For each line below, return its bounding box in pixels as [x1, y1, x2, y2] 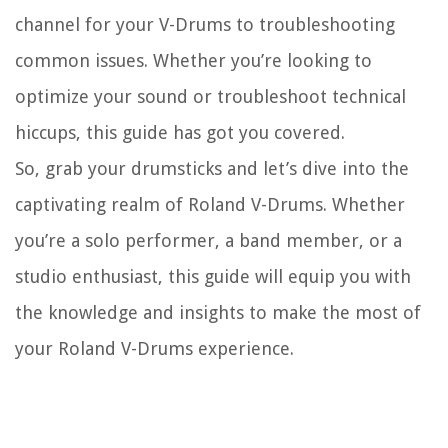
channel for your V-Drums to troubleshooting [15, 14, 395, 36]
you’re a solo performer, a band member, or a [15, 230, 402, 252]
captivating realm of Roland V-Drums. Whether [15, 194, 405, 216]
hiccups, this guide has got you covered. [15, 122, 345, 144]
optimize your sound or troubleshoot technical [15, 86, 406, 108]
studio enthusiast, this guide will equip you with [15, 266, 411, 288]
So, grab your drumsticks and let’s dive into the [15, 158, 409, 180]
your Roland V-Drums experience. [15, 338, 294, 360]
